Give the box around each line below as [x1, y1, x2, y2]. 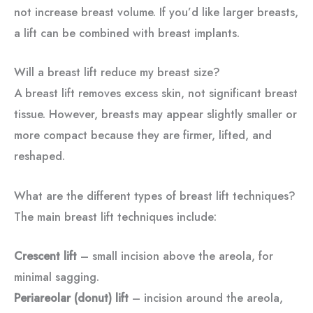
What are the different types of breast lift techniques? [14, 187, 296, 204]
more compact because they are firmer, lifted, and [14, 126, 272, 144]
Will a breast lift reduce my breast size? [14, 64, 220, 81]
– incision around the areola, [129, 289, 283, 306]
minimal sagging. [14, 268, 99, 285]
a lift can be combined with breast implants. [14, 24, 240, 41]
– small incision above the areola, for [77, 247, 273, 264]
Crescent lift [14, 247, 77, 264]
